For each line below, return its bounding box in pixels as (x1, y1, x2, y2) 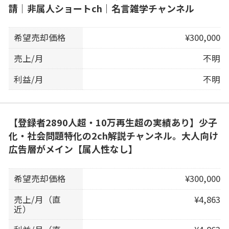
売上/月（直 (14, 193, 61, 205)
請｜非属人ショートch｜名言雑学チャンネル (8, 1, 194, 15)
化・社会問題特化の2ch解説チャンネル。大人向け (8, 129, 218, 143)
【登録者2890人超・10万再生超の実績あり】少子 (8, 116, 217, 129)
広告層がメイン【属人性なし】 (8, 142, 138, 156)
